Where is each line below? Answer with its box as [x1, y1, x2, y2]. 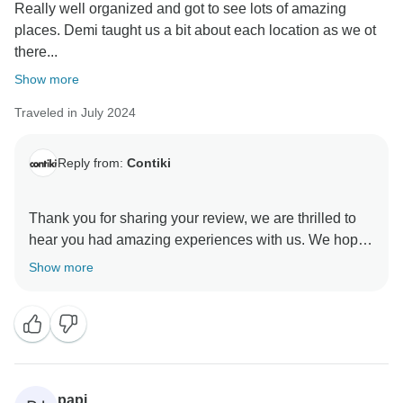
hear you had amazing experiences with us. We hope [29, 232, 366, 248]
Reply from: [58, 155, 127, 170]
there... [14, 44, 58, 60]
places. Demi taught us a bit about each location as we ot [14, 22, 376, 39]
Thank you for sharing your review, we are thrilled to [29, 210, 356, 227]
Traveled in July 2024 [14, 105, 136, 121]
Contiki [127, 155, 171, 170]
